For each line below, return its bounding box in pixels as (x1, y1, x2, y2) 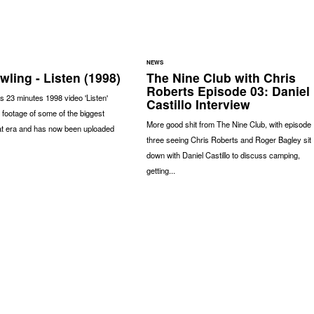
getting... (146, 164, 175, 176)
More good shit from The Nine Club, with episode (146, 118, 311, 130)
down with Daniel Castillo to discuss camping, (146, 149, 300, 161)
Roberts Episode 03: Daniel (146, 81, 310, 100)
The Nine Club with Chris (146, 68, 296, 86)
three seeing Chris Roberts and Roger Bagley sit (146, 133, 311, 145)
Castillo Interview (146, 95, 250, 113)
